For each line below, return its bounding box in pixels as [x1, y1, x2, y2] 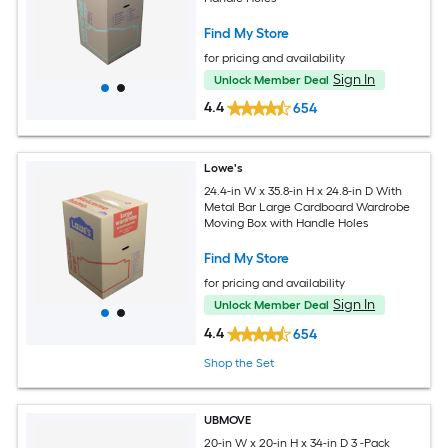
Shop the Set [204, 356, 275, 371]
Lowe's [204, 161, 244, 176]
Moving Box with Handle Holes [204, 215, 369, 230]
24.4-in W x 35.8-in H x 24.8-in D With [204, 183, 403, 198]
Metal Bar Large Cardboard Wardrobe [204, 199, 411, 214]
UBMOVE [204, 413, 252, 428]
